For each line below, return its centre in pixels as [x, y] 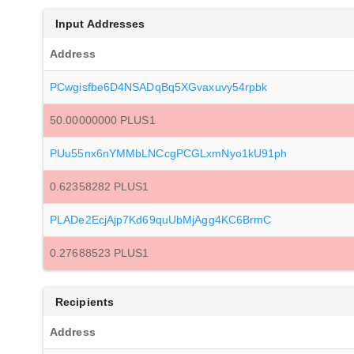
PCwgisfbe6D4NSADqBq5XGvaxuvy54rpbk [159, 87]
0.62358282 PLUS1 [100, 186]
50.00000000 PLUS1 [103, 120]
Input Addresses [100, 24]
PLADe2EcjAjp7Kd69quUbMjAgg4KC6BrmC [161, 220]
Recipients [85, 302]
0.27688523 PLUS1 [100, 253]
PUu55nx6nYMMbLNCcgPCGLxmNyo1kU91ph [169, 153]
